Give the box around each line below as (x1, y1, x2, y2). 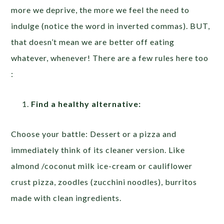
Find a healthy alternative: (31, 98, 141, 108)
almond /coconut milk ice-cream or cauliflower (11, 160, 193, 170)
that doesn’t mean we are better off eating (11, 36, 175, 46)
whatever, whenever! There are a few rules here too (11, 52, 209, 62)
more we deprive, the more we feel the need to (11, 4, 190, 14)
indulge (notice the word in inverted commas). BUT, (11, 20, 210, 30)
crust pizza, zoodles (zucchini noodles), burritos (11, 176, 197, 186)
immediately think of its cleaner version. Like (11, 144, 185, 154)
